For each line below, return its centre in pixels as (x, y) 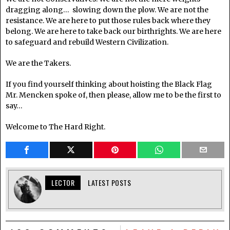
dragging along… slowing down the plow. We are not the (107, 10)
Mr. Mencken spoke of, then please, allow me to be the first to (113, 95)
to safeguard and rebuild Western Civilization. (87, 42)
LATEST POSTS (109, 183)
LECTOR (63, 183)
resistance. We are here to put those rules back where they (108, 21)
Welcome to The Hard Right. (55, 127)
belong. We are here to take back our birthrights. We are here (113, 32)
